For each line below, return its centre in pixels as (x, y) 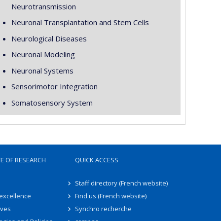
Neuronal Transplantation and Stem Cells (80, 22)
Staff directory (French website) (121, 183)
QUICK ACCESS (97, 160)
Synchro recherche (103, 209)
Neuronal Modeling (43, 54)
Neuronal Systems (42, 70)
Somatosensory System (52, 102)
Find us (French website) (110, 196)
